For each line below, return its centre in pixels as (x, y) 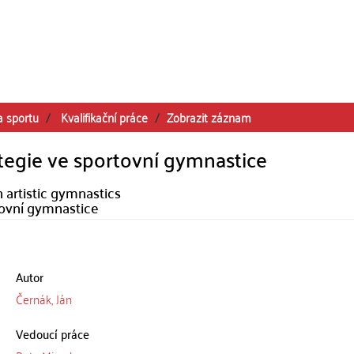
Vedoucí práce (52, 333)
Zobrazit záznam (209, 117)
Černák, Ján (43, 299)
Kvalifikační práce (104, 117)
